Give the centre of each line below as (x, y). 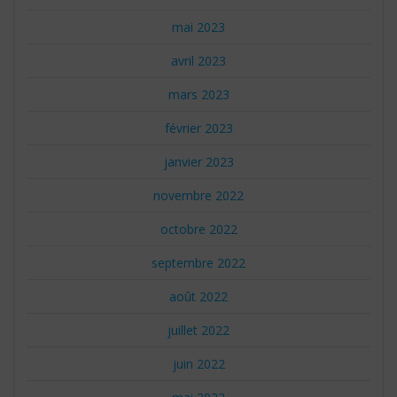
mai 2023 (198, 27)
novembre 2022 (198, 195)
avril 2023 (198, 60)
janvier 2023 (198, 161)
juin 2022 (198, 363)
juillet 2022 (198, 330)
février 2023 (198, 128)
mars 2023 (198, 94)
